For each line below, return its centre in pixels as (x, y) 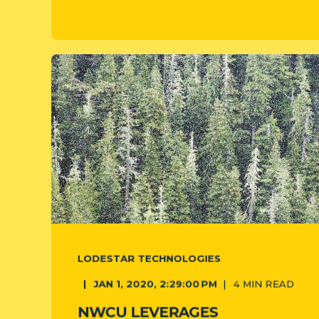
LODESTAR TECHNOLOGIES (149, 258)
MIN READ (268, 284)
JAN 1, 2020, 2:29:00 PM (155, 284)
